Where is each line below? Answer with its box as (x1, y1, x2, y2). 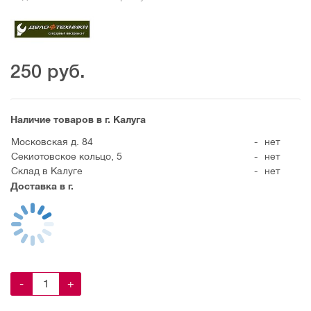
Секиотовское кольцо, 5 (11, 150, 122, 162)
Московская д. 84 (11, 135, 93, 147)
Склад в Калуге (11, 165, 83, 176)
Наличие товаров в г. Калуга (10, 113, 146, 125)
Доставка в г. (10, 180, 74, 192)
